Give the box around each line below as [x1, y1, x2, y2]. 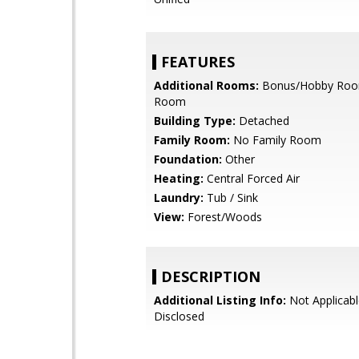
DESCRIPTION [161, 267, 260, 286]
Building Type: [154, 113, 236, 128]
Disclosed [154, 309, 204, 324]
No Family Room [230, 132, 321, 147]
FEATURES [161, 52, 235, 71]
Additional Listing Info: [154, 292, 286, 308]
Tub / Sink [204, 190, 258, 205]
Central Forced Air [204, 171, 300, 186]
